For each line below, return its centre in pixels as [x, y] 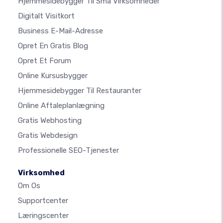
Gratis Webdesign [48, 136]
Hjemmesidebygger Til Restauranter [80, 91]
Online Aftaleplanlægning [61, 106]
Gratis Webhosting [50, 121]
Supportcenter [43, 201]
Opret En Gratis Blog [53, 46]
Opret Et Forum [45, 61]
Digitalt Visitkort [46, 16]
